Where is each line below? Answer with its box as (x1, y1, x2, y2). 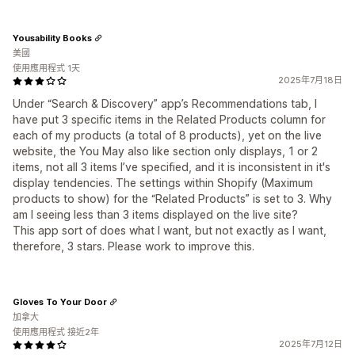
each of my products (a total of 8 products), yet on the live (13, 128, 322, 142)
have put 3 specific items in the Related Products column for (13, 113, 326, 126)
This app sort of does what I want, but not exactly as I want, (13, 223, 326, 237)
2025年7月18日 (278, 74, 342, 86)
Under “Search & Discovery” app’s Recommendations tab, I (13, 97, 317, 110)
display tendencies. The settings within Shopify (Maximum (13, 176, 313, 189)
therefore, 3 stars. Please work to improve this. (13, 239, 254, 253)
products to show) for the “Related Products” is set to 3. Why (13, 192, 332, 205)
